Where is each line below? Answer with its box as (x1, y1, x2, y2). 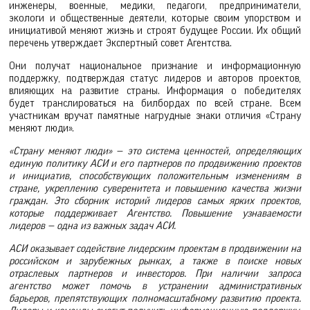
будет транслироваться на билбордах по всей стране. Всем (9, 98, 301, 109)
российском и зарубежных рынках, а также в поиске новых (9, 255, 301, 266)
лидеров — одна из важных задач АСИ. (9, 220, 176, 231)
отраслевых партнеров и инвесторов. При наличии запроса (9, 268, 301, 279)
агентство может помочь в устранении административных (9, 280, 301, 291)
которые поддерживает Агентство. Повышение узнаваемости (9, 208, 301, 219)
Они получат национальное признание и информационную (9, 61, 301, 72)
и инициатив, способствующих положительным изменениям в (9, 170, 301, 181)
